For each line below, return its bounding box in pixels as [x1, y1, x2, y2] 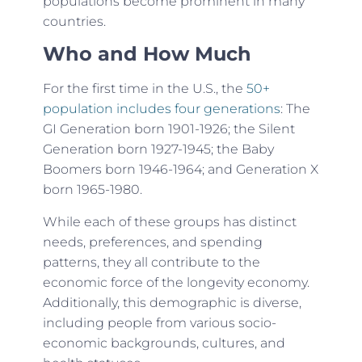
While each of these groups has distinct [42, 213, 297, 229]
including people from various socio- [42, 314, 276, 330]
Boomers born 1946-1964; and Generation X [42, 162, 318, 178]
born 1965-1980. [42, 182, 142, 198]
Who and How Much [42, 42, 251, 66]
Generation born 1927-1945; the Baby [42, 141, 274, 158]
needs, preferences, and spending [42, 234, 263, 250]
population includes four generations [42, 101, 280, 117]
